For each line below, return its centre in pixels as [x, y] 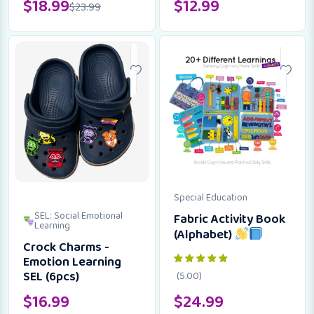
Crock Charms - [66, 248]
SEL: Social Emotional [78, 216]
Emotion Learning [72, 262]
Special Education [210, 197]
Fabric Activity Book [229, 219]
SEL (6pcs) [51, 277]
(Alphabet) [204, 235]
